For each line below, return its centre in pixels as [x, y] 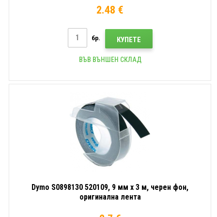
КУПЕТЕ [129, 39]
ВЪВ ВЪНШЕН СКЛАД [110, 59]
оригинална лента [110, 197]
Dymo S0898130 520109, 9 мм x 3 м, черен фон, [110, 187]
